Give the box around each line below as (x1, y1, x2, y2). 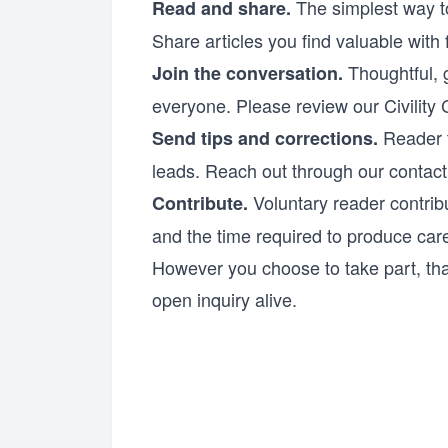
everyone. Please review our (152, 92, 384, 118)
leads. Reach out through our (152, 157, 389, 183)
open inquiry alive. (152, 286, 297, 312)
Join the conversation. (152, 60, 343, 86)
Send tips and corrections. (152, 125, 378, 151)
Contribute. (152, 190, 248, 216)
